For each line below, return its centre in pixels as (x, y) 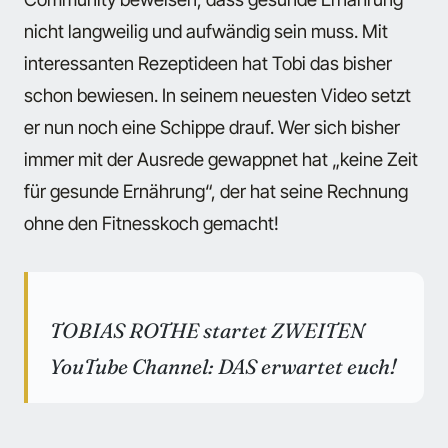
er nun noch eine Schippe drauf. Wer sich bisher (212, 127)
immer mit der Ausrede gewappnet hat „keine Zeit (221, 159)
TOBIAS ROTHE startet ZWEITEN (207, 331)
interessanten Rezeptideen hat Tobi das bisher (208, 63)
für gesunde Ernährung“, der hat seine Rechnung (216, 191)
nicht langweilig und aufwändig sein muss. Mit (206, 31)
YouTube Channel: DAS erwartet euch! (223, 367)
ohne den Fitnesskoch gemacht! (151, 223)
